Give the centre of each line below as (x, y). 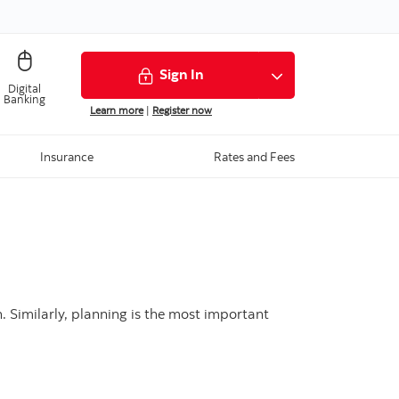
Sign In (182, 74)
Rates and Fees (254, 157)
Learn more (117, 110)
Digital (24, 88)
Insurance (66, 157)
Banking (24, 98)
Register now (182, 110)
